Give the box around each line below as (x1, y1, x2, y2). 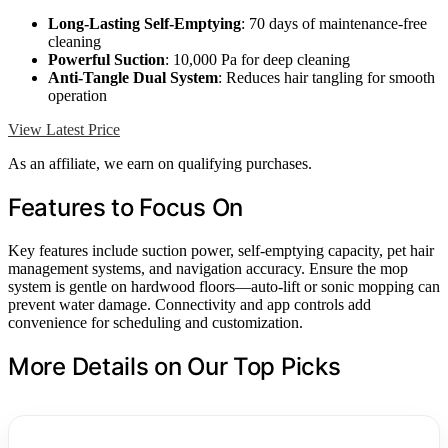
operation (48, 87, 107, 105)
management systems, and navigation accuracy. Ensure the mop (8, 259, 408, 277)
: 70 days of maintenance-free (241, 15, 427, 33)
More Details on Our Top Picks (8, 351, 341, 381)
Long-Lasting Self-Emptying (48, 15, 241, 33)
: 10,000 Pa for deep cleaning (165, 51, 350, 69)
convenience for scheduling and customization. (8, 313, 303, 331)
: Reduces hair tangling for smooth (218, 69, 435, 87)
